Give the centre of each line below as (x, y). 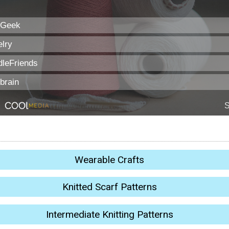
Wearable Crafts (109, 159)
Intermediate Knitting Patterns (109, 214)
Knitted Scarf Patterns (109, 187)
